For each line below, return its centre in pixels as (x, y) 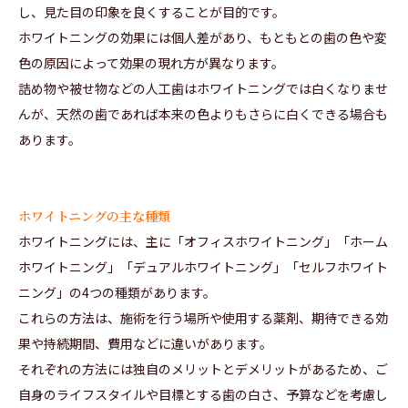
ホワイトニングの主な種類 (94, 216)
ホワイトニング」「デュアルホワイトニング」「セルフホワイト (203, 267)
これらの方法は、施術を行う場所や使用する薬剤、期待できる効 (203, 318)
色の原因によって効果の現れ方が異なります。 (151, 63)
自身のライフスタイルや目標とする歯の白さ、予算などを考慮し (203, 395)
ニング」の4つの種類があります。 (117, 293)
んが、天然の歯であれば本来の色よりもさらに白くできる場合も (203, 114)
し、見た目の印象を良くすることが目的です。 (152, 12)
